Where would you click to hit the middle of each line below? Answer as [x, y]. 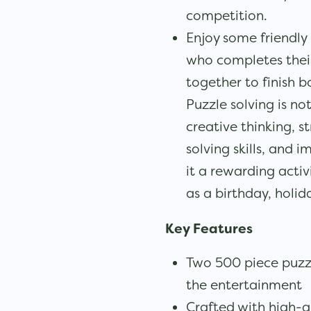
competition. [226, 15]
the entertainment [244, 284]
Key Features [209, 228]
